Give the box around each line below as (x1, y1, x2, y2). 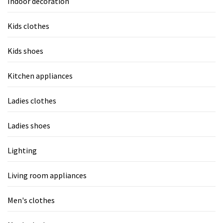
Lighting (7, 145, 37, 155)
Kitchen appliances (7, 70, 73, 81)
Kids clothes (7, 20, 49, 31)
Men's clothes (7, 195, 55, 205)
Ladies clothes (7, 95, 56, 106)
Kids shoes (7, 45, 43, 56)
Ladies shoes (7, 120, 50, 130)
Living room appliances (7, 170, 87, 180)
